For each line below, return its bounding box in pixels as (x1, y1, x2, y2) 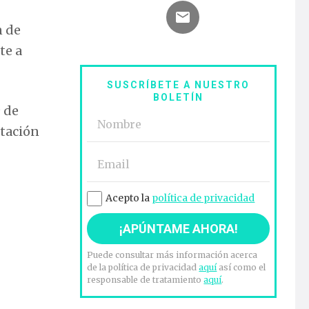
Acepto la (106, 192, 152, 205)
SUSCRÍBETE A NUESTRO (107, 79, 250, 91)
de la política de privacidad (87, 262, 199, 273)
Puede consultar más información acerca (87, 250, 258, 261)
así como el (217, 262, 266, 273)
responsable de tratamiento (87, 275, 204, 286)
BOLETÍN (153, 92, 204, 103)
